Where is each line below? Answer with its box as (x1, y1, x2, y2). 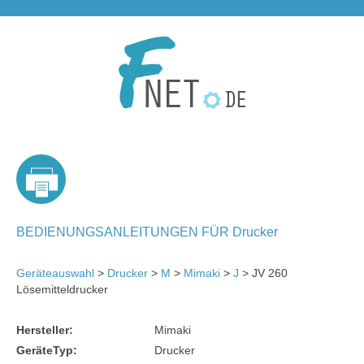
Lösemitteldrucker (16, 282, 108, 296)
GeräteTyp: (16, 343, 77, 357)
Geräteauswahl (16, 266, 94, 279)
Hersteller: (16, 323, 73, 336)
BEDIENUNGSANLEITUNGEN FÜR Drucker (16, 224, 278, 239)
